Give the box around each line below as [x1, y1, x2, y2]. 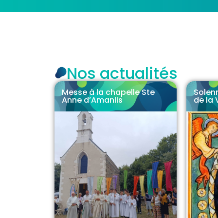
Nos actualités [67, 62, 178, 85]
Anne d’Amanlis [62, 94, 123, 106]
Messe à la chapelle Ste [62, 87, 155, 98]
